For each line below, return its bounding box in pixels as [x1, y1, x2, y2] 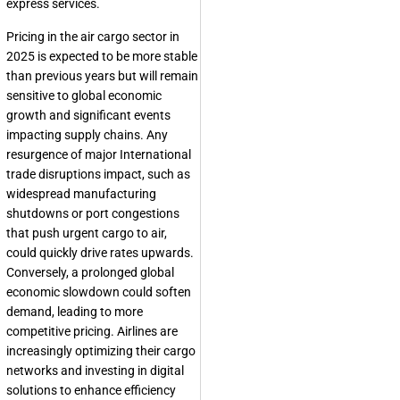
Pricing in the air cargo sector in [6, 29, 179, 45]
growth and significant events [6, 108, 171, 123]
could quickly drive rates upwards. [6, 246, 194, 261]
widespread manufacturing [6, 187, 156, 202]
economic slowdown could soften [6, 285, 191, 300]
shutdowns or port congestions [6, 206, 179, 221]
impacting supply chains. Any [6, 128, 168, 143]
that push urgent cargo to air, [6, 226, 167, 241]
